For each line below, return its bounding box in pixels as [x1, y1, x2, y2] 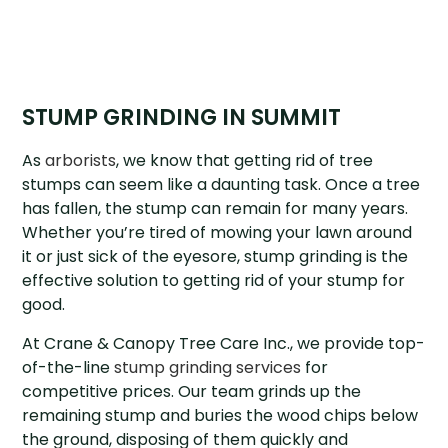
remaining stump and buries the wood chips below [22, 404, 419, 428]
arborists [45, 149, 117, 173]
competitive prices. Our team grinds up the [22, 380, 362, 404]
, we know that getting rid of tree [116, 149, 374, 173]
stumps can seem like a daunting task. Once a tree [22, 173, 421, 197]
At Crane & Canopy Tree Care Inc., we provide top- [22, 332, 426, 356]
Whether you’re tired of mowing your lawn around [22, 221, 413, 245]
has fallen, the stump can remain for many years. [22, 197, 409, 221]
